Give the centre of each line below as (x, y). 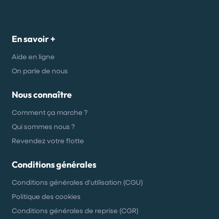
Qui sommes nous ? (43, 126)
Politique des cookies (46, 196)
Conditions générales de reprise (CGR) (75, 210)
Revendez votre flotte (48, 141)
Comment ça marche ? (50, 112)
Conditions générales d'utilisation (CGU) (77, 182)
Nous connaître (42, 95)
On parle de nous (40, 71)
